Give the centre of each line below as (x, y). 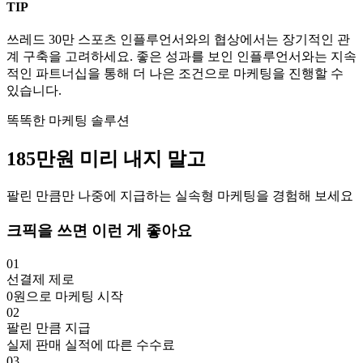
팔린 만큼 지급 (49, 327)
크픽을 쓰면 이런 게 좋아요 (99, 231)
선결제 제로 (41, 279)
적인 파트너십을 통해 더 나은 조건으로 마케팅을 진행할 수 (175, 74)
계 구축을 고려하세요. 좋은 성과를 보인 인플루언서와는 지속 (181, 57)
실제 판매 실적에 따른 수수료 (91, 344)
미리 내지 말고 (143, 159)
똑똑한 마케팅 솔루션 (68, 121)
